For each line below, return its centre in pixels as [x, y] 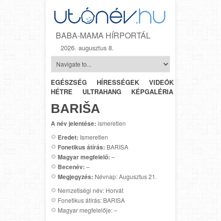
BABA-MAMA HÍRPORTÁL [103, 35]
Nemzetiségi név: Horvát [91, 190]
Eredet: [68, 137]
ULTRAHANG [102, 91]
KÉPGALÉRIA [152, 91]
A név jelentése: [74, 123]
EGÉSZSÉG [69, 82]
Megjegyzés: [75, 176]
